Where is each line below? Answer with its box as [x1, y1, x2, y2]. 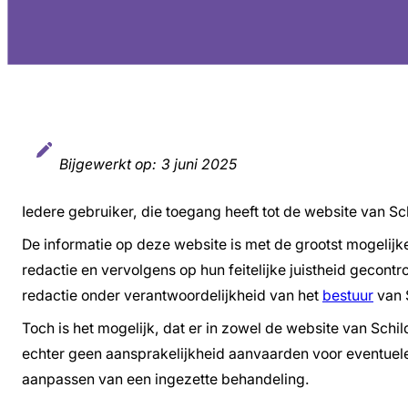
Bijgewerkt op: [59, 155, 157, 173]
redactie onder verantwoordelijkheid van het [22, 286, 322, 304]
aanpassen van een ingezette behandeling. [22, 370, 310, 388]
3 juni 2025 [161, 155, 237, 173]
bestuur [322, 286, 373, 304]
